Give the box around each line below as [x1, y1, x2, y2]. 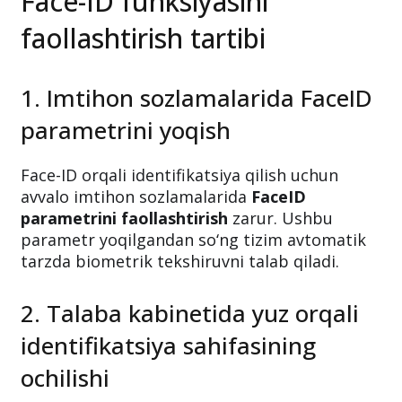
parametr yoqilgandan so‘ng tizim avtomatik [21, 229, 366, 250]
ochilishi [21, 362, 109, 394]
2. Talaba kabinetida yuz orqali [21, 297, 359, 329]
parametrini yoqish [21, 114, 231, 146]
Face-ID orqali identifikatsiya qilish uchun [21, 164, 338, 186]
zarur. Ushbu [228, 207, 333, 229]
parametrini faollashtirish [21, 207, 228, 229]
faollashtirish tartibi [21, 20, 266, 57]
